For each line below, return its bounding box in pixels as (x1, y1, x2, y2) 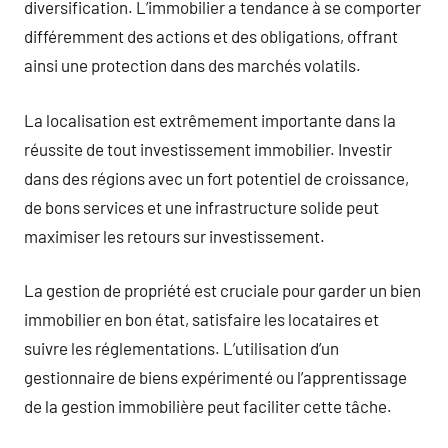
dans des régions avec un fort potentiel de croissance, (24, 167, 409, 188)
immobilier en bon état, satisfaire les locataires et (24, 309, 379, 329)
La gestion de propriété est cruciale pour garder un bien (24, 280, 421, 300)
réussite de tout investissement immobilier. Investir (24, 138, 392, 159)
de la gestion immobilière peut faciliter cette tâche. (24, 396, 392, 416)
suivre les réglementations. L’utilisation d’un (24, 338, 339, 358)
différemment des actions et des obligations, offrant (24, 26, 398, 46)
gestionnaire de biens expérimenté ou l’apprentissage (24, 367, 407, 387)
